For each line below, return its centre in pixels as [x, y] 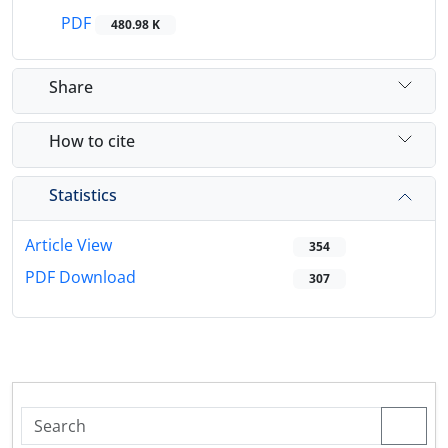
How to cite [92, 140]
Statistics [83, 194]
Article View [68, 245]
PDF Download [80, 277]
